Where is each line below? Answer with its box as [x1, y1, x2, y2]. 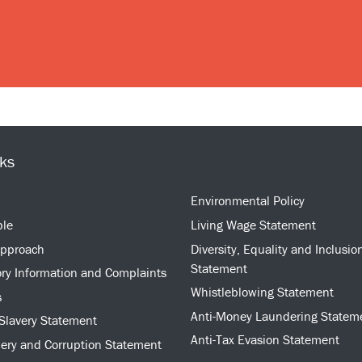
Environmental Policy [191, 192, 305, 209]
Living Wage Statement [191, 217, 316, 233]
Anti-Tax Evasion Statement [191, 331, 339, 348]
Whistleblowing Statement [191, 284, 334, 301]
